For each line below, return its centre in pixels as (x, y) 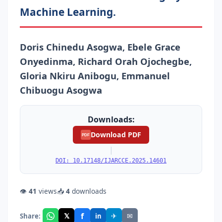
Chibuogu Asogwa (61, 90)
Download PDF (116, 134)
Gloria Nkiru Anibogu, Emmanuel (95, 75)
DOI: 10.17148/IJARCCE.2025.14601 (111, 161)
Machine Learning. (68, 12)
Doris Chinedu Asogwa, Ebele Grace (100, 47)
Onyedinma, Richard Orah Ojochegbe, (106, 61)
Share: (30, 216)
